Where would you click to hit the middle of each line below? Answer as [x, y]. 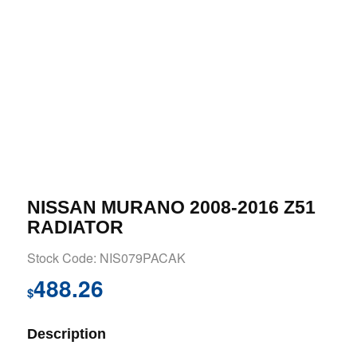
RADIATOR [75, 228]
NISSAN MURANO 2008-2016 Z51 [171, 208]
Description [66, 333]
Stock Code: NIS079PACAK [106, 258]
